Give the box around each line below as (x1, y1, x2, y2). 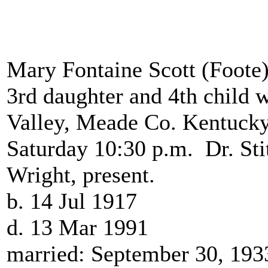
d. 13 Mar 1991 (7, 215, 154, 240)
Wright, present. (7, 162, 161, 187)
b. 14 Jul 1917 (7, 188, 143, 214)
